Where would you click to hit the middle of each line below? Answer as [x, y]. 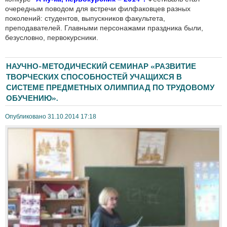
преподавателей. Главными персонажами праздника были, [104, 28]
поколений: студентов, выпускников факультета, [85, 18]
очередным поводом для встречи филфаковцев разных [98, 8]
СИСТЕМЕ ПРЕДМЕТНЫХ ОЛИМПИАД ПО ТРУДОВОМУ [110, 87]
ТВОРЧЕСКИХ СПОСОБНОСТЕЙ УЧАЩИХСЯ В [94, 77]
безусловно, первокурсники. [52, 37]
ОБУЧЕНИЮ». [32, 98]
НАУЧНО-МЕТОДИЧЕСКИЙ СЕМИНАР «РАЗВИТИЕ [101, 66]
